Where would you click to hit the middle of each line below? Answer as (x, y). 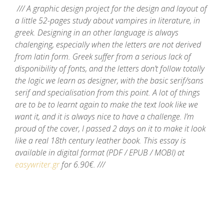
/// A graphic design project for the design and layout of (111, 8)
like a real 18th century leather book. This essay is (100, 140)
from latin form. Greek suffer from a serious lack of (103, 56)
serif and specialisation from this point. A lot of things (107, 92)
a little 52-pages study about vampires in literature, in (107, 20)
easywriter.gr (37, 164)
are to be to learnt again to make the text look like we (106, 104)
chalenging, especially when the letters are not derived (108, 44)
